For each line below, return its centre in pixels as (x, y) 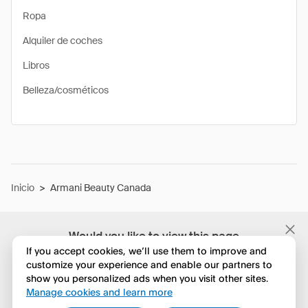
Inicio (23, 188)
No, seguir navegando (154, 283)
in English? (154, 251)
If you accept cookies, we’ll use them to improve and (146, 251)
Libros (36, 65)
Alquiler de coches (63, 41)
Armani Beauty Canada (101, 188)
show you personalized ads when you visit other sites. (147, 278)
